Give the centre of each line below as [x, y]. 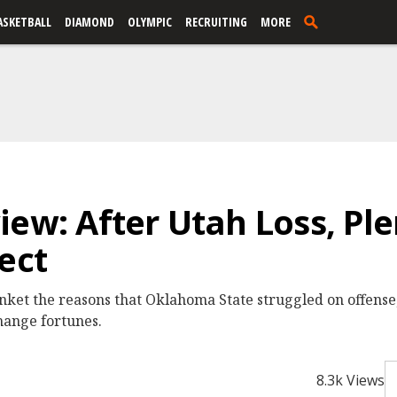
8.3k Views [350, 380]
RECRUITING [216, 22]
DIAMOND [90, 22]
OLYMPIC [150, 22]
